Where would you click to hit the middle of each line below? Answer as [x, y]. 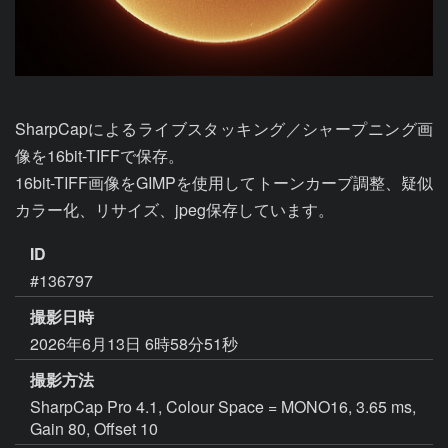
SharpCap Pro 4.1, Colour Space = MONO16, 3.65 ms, [223, 406]
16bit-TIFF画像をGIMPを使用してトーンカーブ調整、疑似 [224, 182]
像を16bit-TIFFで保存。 [99, 155]
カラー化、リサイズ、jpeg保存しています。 [174, 209]
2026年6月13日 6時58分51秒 [134, 343]
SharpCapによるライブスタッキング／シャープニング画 [224, 128]
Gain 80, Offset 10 [94, 428]
